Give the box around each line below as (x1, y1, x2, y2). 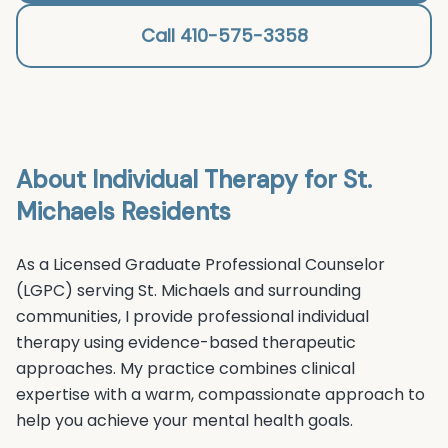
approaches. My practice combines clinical (16, 357, 355, 380)
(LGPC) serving (16, 279, 138, 302)
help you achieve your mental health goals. (16, 409, 353, 432)
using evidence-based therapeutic (80, 331, 356, 354)
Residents (115, 196, 231, 227)
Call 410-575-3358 (140, 23, 308, 48)
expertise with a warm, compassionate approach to (16, 383, 425, 406)
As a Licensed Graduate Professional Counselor (16, 253, 385, 276)
